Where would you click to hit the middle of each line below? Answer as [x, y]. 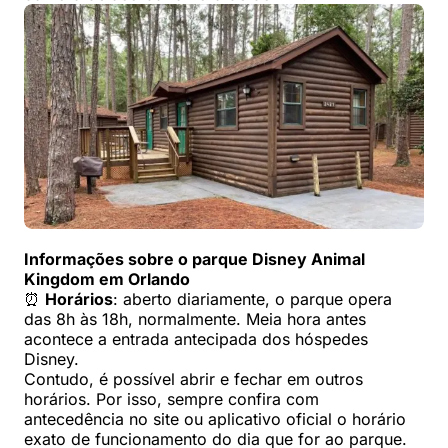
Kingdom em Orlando [107, 279]
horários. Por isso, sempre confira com [171, 399]
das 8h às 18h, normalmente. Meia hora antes [195, 319]
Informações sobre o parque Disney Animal [194, 259]
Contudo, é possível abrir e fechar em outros [193, 379]
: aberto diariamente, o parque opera [252, 299]
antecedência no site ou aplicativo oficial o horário [215, 419]
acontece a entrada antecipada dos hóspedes [196, 339]
